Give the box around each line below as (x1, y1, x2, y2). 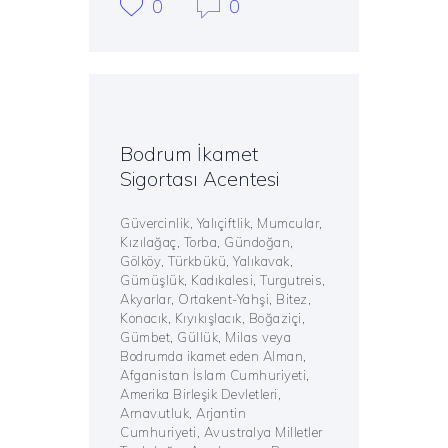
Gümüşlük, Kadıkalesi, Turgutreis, (120, 272, 326, 289)
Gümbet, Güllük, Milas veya (120, 329, 292, 346)
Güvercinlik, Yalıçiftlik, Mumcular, (120, 215, 323, 232)
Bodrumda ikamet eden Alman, (120, 348, 307, 365)
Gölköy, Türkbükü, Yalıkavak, (120, 253, 294, 270)
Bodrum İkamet (120, 141, 259, 167)
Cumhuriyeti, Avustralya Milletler (120, 424, 323, 441)
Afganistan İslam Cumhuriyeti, (120, 367, 310, 384)
